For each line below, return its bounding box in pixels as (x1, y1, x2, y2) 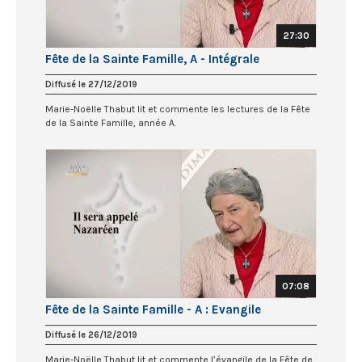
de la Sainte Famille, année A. (45, 117, 176, 129)
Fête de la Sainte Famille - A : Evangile (45, 301, 261, 317)
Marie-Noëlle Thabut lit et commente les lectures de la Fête (45, 103, 310, 116)
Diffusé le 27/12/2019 (45, 79, 137, 90)
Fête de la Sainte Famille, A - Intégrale (45, 52, 259, 67)
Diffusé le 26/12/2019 (45, 329, 137, 340)
